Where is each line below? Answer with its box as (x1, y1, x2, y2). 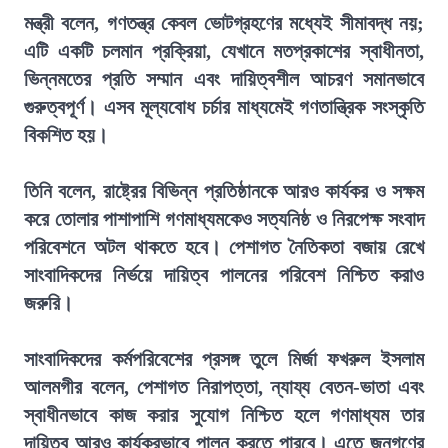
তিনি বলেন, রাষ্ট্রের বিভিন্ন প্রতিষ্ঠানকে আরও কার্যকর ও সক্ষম (24, 180, 424, 202)
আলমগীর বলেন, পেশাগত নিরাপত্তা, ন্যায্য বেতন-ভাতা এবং (24, 376, 424, 398)
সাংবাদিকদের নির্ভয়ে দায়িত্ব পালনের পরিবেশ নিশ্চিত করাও (24, 264, 424, 286)
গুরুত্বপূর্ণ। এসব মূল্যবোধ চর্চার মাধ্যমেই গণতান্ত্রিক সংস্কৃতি (24, 96, 424, 118)
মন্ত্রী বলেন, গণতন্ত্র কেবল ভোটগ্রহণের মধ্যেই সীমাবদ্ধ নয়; (24, 12, 424, 34)
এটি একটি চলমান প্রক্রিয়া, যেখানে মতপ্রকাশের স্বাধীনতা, (24, 40, 424, 62)
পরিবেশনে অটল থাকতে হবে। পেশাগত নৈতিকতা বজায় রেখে (24, 236, 424, 258)
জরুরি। (24, 292, 73, 314)
